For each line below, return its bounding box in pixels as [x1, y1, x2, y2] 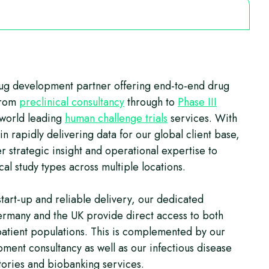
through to [124, 94, 178, 110]
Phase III [178, 94, 217, 110]
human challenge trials [65, 110, 168, 126]
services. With [168, 110, 237, 126]
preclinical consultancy [19, 94, 124, 110]
